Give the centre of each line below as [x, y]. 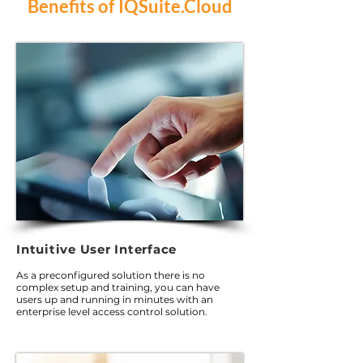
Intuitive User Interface [96, 249]
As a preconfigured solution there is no [111, 275]
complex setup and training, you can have [118, 287]
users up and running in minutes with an [115, 299]
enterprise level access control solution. [112, 312]
